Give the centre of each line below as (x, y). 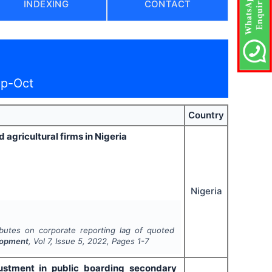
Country (206, 115)
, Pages (121, 241)
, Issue (64, 241)
